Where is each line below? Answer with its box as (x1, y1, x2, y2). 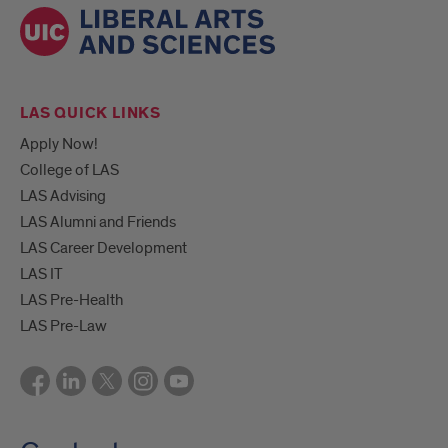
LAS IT (20, 263, 63, 284)
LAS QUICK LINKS (20, 102, 161, 124)
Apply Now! (20, 133, 98, 154)
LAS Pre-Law (20, 315, 107, 336)
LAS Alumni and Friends (20, 211, 176, 232)
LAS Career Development (20, 237, 187, 258)
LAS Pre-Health (20, 289, 123, 310)
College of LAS (20, 159, 119, 180)
